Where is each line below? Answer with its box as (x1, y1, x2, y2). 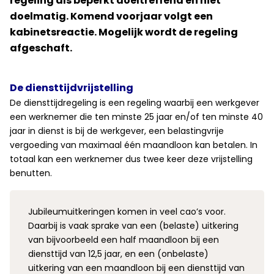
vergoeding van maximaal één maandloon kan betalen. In (10, 139, 257, 151)
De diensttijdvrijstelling (10, 81, 133, 95)
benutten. (10, 167, 52, 179)
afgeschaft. (10, 41, 72, 55)
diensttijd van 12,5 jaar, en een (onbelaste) (28, 248, 209, 260)
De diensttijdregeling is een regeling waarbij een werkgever (10, 97, 259, 109)
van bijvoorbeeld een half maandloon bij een (28, 234, 219, 246)
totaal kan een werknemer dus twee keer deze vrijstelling (10, 153, 253, 165)
